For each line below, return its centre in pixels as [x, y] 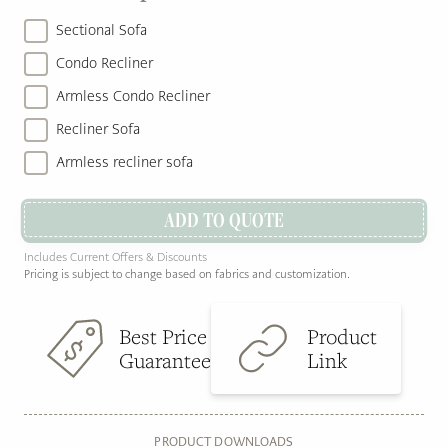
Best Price [163, 336]
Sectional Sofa [101, 30]
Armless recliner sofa [124, 162]
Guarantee [165, 360]
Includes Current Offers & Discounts [115, 257]
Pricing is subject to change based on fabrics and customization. [187, 274]
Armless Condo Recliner [133, 96]
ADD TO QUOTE [224, 219]
